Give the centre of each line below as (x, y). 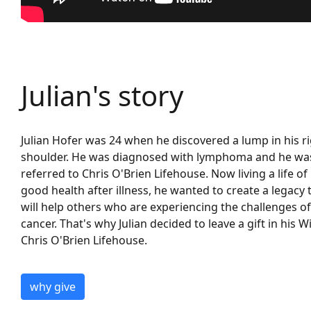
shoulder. (46, 157)
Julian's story (102, 96)
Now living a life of (259, 174)
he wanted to (187, 191)
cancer (37, 224)
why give (53, 287)
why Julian (121, 224)
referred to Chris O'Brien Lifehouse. (115, 174)
